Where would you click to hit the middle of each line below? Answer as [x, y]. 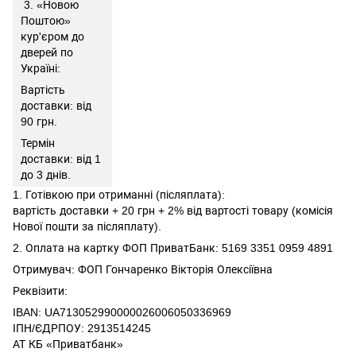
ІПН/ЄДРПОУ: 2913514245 [83, 328]
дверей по [47, 52]
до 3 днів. [47, 175]
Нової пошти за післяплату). [87, 226]
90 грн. [39, 122]
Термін [38, 143]
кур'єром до [52, 37]
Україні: [41, 68]
